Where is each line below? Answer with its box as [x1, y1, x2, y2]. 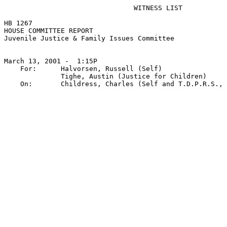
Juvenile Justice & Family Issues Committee [4, 34, 174, 42]
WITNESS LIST [4, 4, 182, 12]
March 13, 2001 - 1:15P [4, 57, 97, 65]
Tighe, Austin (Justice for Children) [4, 72, 207, 80]
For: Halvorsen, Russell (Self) [4, 65, 162, 72]
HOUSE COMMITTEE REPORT [4, 27, 93, 34]
